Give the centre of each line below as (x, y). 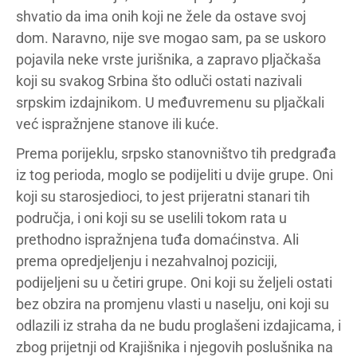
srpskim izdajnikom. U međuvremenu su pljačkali (170, 102)
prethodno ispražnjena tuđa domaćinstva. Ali (157, 239)
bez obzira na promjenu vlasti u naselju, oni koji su (173, 304)
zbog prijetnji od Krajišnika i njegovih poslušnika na (175, 347)
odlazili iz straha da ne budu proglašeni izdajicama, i (178, 326)
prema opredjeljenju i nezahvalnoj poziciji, (147, 261)
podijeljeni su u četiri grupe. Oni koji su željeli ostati (174, 282)
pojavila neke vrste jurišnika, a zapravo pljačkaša (169, 59)
